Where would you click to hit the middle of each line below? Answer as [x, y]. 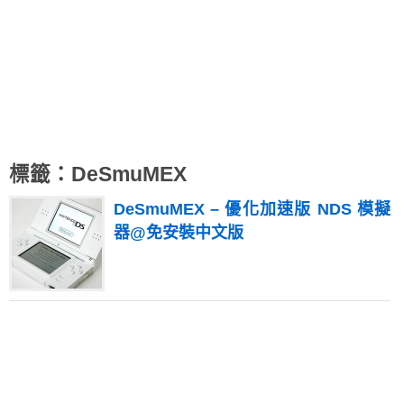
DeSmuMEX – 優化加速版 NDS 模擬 [252, 210]
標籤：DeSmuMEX [98, 175]
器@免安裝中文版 [179, 233]
